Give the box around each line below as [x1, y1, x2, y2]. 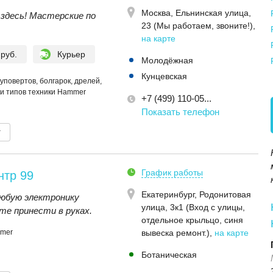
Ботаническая [141, 250, 197, 260]
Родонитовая [199, 190, 251, 199]
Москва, [141, 8, 175, 18]
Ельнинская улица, [175, 8, 251, 18]
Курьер [57, 49, 85, 59]
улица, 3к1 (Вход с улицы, [141, 202, 245, 212]
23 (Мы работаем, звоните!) [141, 21, 253, 30]
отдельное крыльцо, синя [141, 215, 243, 225]
